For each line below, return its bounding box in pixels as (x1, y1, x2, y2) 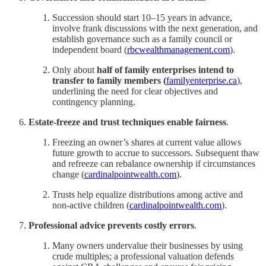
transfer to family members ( (52, 75, 166, 85)
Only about (52, 64, 97, 75)
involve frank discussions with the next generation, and (52, 23, 258, 33)
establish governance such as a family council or (52, 33, 232, 44)
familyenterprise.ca (166, 75, 237, 85)
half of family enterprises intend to (97, 64, 234, 75)
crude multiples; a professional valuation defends (52, 251, 234, 261)
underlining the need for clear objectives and (52, 85, 218, 96)
